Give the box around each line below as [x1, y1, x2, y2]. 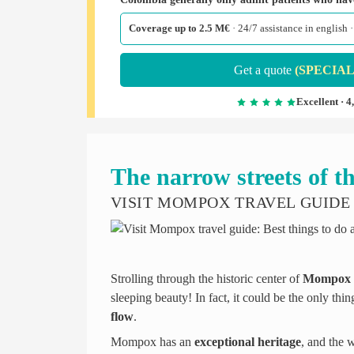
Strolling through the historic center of [110, 271, 303, 285]
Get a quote [234, 62, 295, 77]
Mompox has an [110, 334, 194, 348]
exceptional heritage [194, 334, 301, 348]
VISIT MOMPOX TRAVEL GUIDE [110, 193, 351, 211]
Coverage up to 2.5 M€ [128, 22, 230, 34]
